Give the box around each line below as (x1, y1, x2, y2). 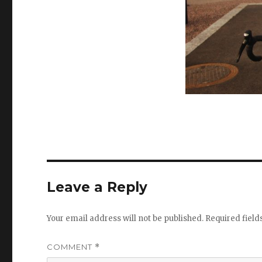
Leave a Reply (47, 179, 148, 196)
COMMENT (47, 242, 95, 252)
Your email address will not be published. (47, 213, 204, 224)
